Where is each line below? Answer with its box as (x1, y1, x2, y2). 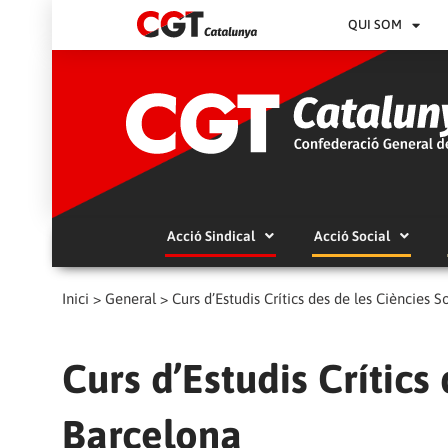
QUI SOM (348, 17, 403, 32)
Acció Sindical (166, 227, 255, 244)
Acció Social (313, 227, 390, 244)
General (105, 289, 156, 307)
